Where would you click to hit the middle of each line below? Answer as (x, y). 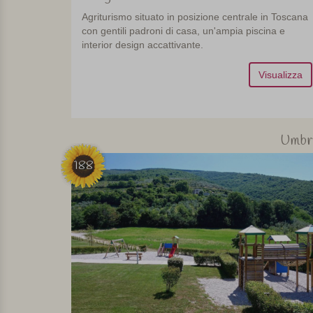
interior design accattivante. (143, 45)
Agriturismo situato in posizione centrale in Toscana (195, 17)
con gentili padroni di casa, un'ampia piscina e (183, 31)
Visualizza (280, 75)
